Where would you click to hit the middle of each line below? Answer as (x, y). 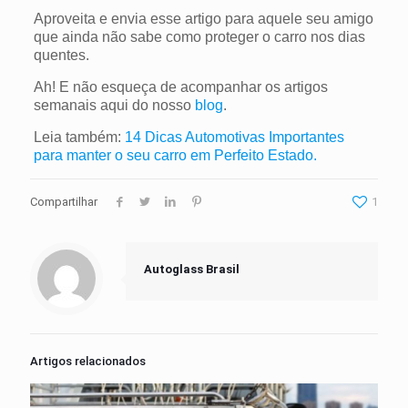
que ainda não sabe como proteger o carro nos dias (199, 36)
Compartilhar (64, 201)
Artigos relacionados (88, 361)
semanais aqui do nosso (114, 105)
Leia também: (79, 137)
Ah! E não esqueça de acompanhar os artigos (180, 87)
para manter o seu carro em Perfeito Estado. (175, 155)
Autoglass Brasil (192, 269)
